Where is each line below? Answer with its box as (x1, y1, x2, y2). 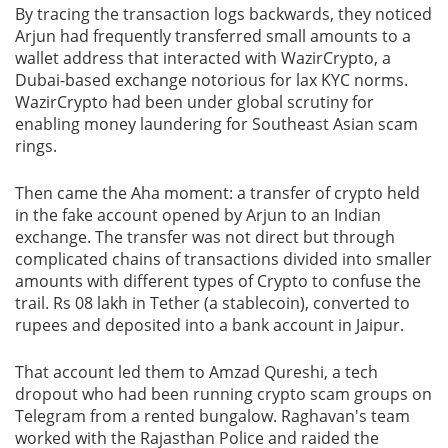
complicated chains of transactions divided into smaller (15, 247, 432, 270)
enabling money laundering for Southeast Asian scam (15, 112, 418, 135)
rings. (15, 134, 57, 157)
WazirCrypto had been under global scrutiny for (15, 90, 374, 113)
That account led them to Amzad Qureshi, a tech (15, 360, 378, 383)
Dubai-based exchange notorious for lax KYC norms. (15, 68, 408, 91)
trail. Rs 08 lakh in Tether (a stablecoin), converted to (15, 291, 410, 314)
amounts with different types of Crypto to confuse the (15, 269, 421, 292)
